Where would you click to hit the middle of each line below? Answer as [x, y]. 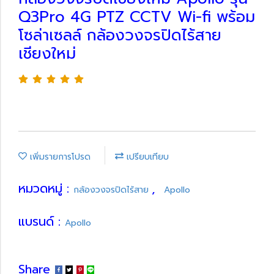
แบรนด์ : [42, 221]
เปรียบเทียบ [146, 157]
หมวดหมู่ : [46, 188]
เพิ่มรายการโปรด [59, 157]
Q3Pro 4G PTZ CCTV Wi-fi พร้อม [137, 17]
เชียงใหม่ [47, 54]
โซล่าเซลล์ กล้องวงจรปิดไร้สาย [120, 35]
